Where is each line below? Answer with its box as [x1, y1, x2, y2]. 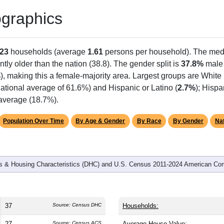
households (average [8, 47, 87, 56]
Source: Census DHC [52, 201, 101, 207]
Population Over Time [3, 117, 64, 124]
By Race [136, 117, 161, 124]
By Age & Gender [75, 117, 125, 124]
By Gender [172, 117, 203, 124]
